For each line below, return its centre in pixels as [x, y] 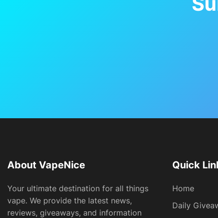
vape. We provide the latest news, [70, 200]
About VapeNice [46, 165]
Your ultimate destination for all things [78, 188]
